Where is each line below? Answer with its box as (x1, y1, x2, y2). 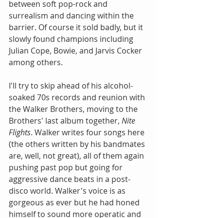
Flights (9, 127, 31, 138)
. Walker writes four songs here (31, 127, 146, 138)
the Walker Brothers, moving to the (9, 104, 140, 115)
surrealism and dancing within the (9, 10, 136, 21)
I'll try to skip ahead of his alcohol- (9, 80, 133, 91)
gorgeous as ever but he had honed (9, 197, 142, 208)
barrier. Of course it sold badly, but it (9, 22, 145, 33)
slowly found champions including (9, 34, 135, 45)
